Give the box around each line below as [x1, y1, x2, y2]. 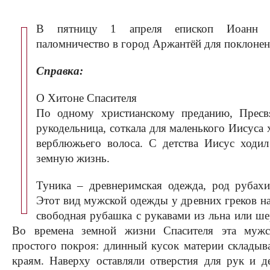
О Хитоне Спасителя [36, 92, 137, 104]
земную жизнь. [36, 152, 110, 165]
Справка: [36, 64, 83, 77]
